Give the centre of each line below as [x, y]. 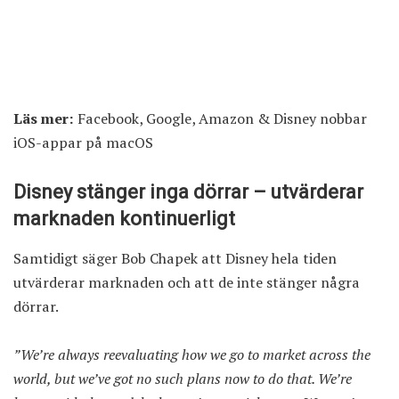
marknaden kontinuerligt [124, 218]
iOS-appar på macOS [83, 142]
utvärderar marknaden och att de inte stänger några [187, 283]
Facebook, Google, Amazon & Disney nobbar [222, 118]
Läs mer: [44, 118]
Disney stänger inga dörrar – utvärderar [188, 191]
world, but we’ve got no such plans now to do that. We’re [183, 379]
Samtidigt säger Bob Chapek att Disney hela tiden [175, 259]
